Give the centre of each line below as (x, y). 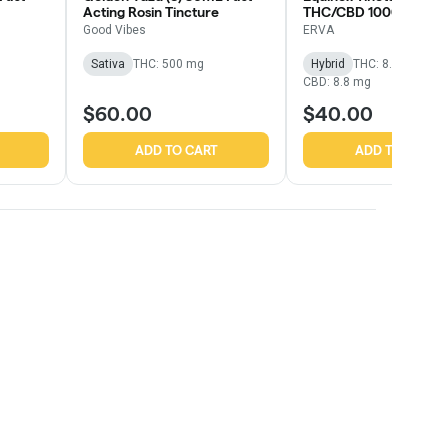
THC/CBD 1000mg (362, 12)
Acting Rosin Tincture (151, 12)
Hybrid (328, 64)
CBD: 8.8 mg (337, 82)
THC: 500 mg (168, 64)
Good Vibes (114, 30)
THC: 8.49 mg (390, 64)
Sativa (108, 64)
